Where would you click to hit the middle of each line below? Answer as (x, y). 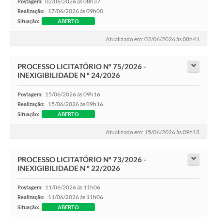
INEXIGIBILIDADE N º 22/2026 (69, 168)
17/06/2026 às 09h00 (76, 11)
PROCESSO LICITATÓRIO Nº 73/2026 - (82, 159)
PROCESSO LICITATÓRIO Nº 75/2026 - (82, 66)
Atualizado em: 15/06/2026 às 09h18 (153, 132)
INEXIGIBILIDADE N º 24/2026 (69, 75)
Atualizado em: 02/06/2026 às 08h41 (153, 39)
